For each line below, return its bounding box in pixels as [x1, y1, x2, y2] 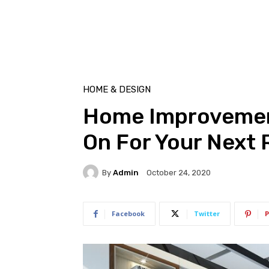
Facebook [112, 209, 145, 219]
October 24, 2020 [147, 168, 211, 178]
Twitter [194, 209, 220, 219]
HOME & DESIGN [83, 84, 151, 95]
